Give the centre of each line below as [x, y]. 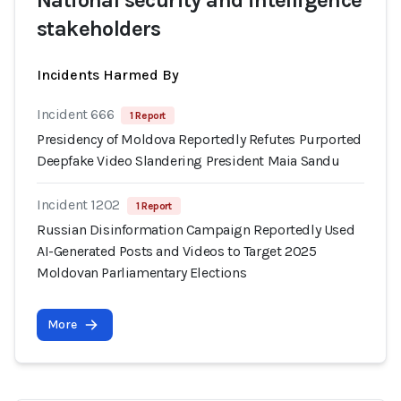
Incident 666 [76, 114]
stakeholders [99, 29]
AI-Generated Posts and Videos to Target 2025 [177, 251]
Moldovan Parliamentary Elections [142, 273]
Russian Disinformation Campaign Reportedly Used [196, 230]
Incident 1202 [78, 205]
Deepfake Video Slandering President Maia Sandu [188, 161]
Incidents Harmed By [108, 75]
